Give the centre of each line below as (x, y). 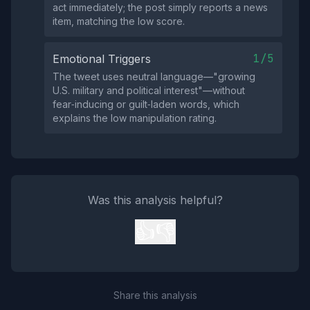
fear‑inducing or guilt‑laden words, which (146, 104)
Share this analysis (155, 295)
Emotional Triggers (102, 59)
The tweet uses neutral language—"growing (154, 76)
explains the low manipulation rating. (135, 118)
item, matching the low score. (119, 21)
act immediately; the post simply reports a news (160, 7)
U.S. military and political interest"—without (149, 90)
